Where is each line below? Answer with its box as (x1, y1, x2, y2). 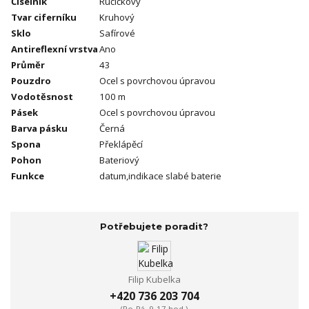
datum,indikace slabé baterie (99, 170, 221, 183)
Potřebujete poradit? (100, 220, 209, 232)
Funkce (11, 170, 44, 183)
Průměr (11, 59, 45, 72)
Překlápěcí (99, 138, 143, 151)
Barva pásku (11, 122, 68, 135)
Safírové (99, 27, 135, 40)
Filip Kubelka (128, 273, 181, 286)
